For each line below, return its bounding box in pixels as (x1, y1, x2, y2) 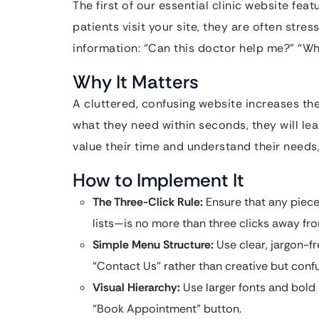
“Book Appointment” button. (93, 301, 241, 316)
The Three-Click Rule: (93, 194, 203, 209)
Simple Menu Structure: (93, 237, 214, 252)
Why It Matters (73, 70, 199, 94)
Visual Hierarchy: (93, 280, 180, 295)
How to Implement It (73, 168, 244, 192)
